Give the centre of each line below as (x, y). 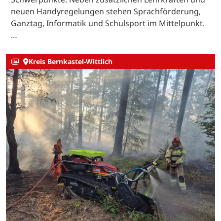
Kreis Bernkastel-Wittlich (70, 62)
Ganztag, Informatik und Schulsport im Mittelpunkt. (108, 23)
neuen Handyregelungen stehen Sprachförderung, (106, 11)
